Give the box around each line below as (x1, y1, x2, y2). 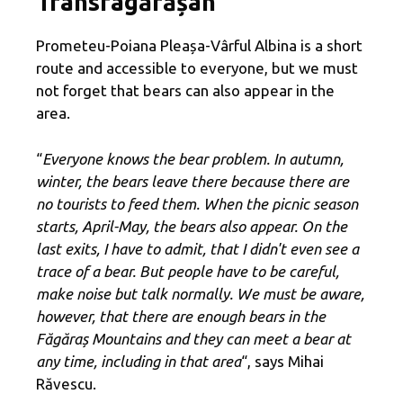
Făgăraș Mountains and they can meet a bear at (36, 329, 351, 347)
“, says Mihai (241, 352, 324, 370)
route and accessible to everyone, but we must (36, 59, 358, 77)
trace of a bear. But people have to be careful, (36, 262, 339, 280)
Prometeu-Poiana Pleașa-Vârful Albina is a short (36, 37, 363, 55)
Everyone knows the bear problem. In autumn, (42, 149, 344, 167)
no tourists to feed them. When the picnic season (36, 194, 358, 212)
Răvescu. (36, 374, 96, 392)
